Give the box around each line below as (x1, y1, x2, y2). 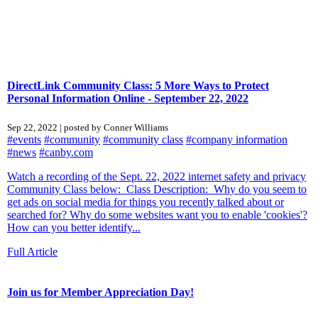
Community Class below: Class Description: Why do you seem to (7, 182, 307, 195)
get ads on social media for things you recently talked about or (7, 195, 284, 208)
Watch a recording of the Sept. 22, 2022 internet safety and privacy (7, 170, 306, 182)
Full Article (7, 245, 57, 258)
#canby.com (39, 146, 93, 158)
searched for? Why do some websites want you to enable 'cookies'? (7, 208, 307, 221)
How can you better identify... (7, 221, 141, 234)
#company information (186, 133, 287, 146)
